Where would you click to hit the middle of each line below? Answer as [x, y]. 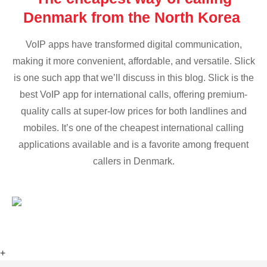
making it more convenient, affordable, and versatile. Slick [133, 61]
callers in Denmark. [133, 162]
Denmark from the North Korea [133, 18]
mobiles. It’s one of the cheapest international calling [133, 128]
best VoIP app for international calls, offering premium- [133, 95]
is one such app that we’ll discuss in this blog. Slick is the [133, 78]
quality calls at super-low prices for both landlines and [133, 111]
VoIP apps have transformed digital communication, [133, 45]
